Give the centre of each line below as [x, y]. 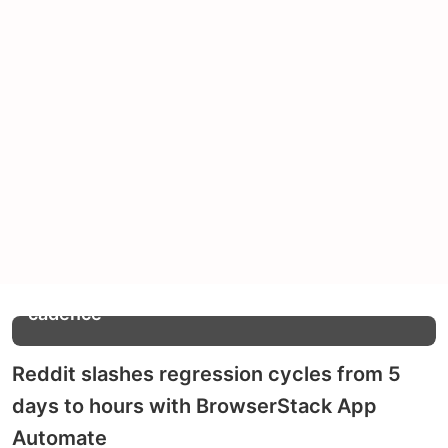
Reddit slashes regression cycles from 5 [206, 373]
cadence [65, 313]
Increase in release [110, 289]
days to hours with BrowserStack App [194, 405]
